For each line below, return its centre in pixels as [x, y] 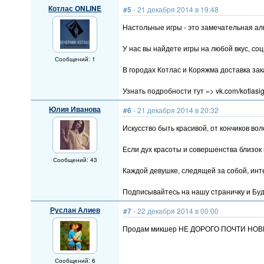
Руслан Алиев [75, 210]
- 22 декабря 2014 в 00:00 [175, 211]
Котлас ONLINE [75, 8]
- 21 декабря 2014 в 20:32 [175, 110]
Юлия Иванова [75, 109]
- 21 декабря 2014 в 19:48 [175, 9]
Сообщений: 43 [75, 160]
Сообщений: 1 [75, 59]
